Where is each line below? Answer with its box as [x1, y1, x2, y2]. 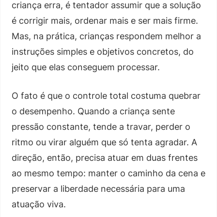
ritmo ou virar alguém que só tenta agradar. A [12, 137, 197, 147]
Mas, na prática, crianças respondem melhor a [12, 31, 201, 41]
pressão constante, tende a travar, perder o [12, 121, 190, 132]
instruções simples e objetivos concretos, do [12, 46, 194, 57]
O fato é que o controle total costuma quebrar [12, 90, 201, 101]
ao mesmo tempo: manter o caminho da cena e [12, 168, 205, 178]
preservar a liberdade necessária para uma [12, 183, 185, 194]
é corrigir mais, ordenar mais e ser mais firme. [12, 15, 198, 26]
